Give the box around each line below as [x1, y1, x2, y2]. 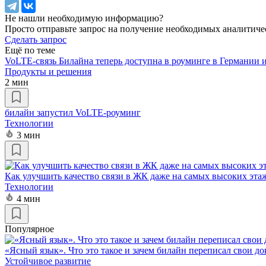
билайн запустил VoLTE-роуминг [5, 107, 141, 118]
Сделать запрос [5, 34, 66, 45]
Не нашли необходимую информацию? [5, 12, 163, 23]
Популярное [5, 223, 54, 234]
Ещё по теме [5, 45, 55, 55]
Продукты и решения [5, 66, 91, 77]
